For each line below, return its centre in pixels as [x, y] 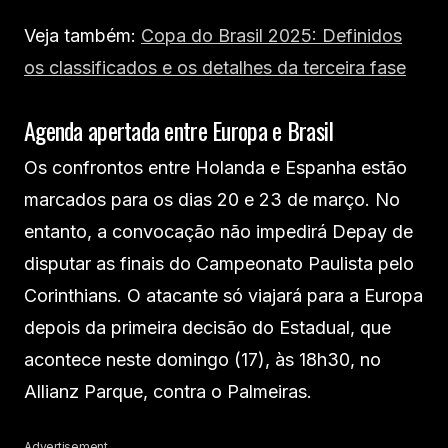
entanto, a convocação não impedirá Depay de [218, 232]
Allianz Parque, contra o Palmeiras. [168, 392]
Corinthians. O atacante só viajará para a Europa [223, 296]
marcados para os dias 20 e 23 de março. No [212, 200]
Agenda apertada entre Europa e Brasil [179, 130]
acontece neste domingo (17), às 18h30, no [202, 360]
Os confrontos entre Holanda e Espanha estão [215, 168]
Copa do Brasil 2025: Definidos [271, 36]
